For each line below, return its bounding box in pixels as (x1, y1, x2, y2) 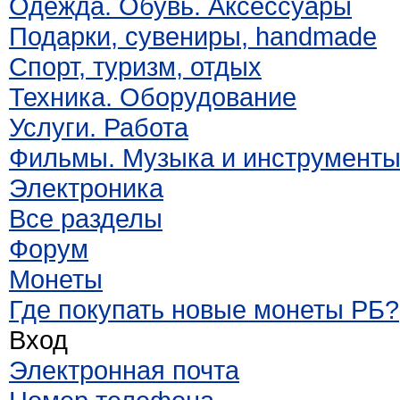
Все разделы (9, 204, 162, 233)
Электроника (9, 173, 163, 203)
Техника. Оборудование (9, 82, 296, 112)
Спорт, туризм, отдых (9, 52, 262, 81)
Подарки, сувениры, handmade (9, 21, 377, 51)
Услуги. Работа (9, 112, 188, 142)
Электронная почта (9, 355, 239, 385)
